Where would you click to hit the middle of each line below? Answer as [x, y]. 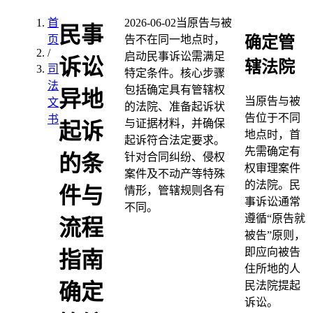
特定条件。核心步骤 [174, 73]
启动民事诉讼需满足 [174, 56]
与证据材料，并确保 [174, 123]
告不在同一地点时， [174, 39]
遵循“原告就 [275, 218]
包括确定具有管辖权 [174, 90]
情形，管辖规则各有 [174, 190]
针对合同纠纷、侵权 [174, 157]
